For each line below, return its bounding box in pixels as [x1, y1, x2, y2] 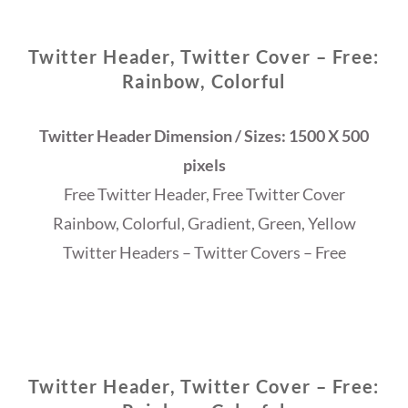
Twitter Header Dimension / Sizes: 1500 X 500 [39, 126, 369, 147]
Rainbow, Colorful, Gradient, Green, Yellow [52, 213, 356, 234]
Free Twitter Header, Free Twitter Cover [63, 184, 345, 205]
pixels [182, 155, 226, 176]
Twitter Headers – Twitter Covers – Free [62, 242, 346, 263]
